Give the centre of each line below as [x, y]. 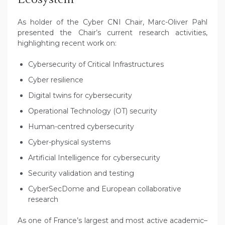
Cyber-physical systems [69, 142]
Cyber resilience [56, 80]
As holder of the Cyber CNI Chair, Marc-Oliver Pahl [113, 22]
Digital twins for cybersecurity [80, 96]
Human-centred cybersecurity [81, 127]
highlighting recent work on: [67, 43]
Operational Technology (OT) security [93, 111]
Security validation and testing [81, 174]
